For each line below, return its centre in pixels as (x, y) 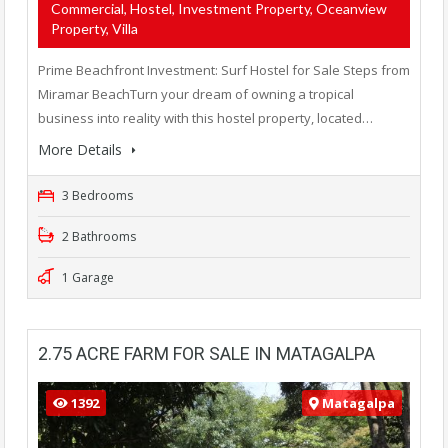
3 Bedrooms (96, 195)
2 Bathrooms (97, 236)
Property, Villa (94, 28)
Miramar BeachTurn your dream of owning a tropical (196, 93)
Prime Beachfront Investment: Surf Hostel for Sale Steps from (224, 69)
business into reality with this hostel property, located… (205, 117)
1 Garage (86, 277)
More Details (82, 149)
